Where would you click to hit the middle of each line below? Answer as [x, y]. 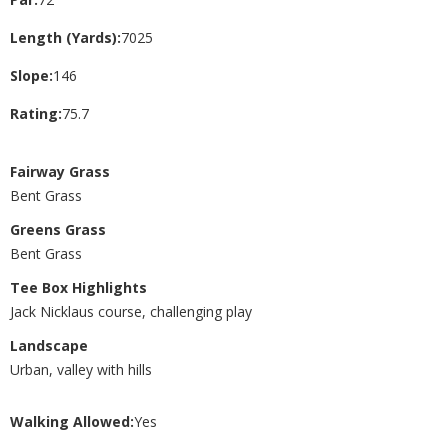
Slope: [31, 75]
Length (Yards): [65, 37]
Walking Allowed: [72, 421]
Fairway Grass [60, 171]
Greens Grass [58, 229]
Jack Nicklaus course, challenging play [131, 311]
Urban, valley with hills [81, 369]
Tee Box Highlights [78, 287]
